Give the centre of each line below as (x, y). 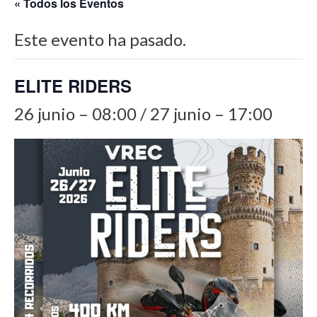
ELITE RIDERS (73, 85)
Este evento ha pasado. (100, 39)
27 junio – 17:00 (211, 113)
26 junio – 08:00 (75, 113)
